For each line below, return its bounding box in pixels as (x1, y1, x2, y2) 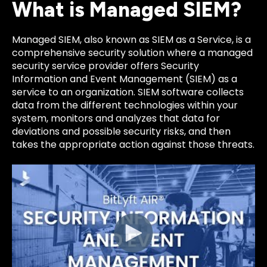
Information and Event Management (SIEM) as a (12, 72, 237, 86)
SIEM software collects (138, 85, 244, 99)
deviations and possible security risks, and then (12, 124, 231, 138)
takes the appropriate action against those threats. (12, 137, 254, 151)
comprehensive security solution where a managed (12, 45, 253, 60)
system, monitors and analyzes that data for (12, 111, 220, 125)
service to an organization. (12, 85, 138, 99)
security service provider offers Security (12, 58, 199, 73)
